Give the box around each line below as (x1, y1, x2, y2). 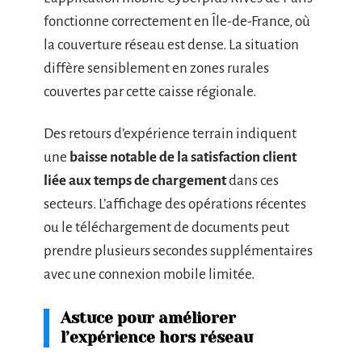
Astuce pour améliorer (61, 309, 236, 327)
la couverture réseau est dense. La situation (44, 37, 299, 53)
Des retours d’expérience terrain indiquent (44, 125, 297, 141)
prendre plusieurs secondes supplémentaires (44, 242, 313, 259)
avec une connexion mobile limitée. (44, 266, 255, 282)
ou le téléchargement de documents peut (44, 219, 289, 235)
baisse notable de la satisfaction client (69, 149, 297, 165)
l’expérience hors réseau (61, 328, 253, 347)
